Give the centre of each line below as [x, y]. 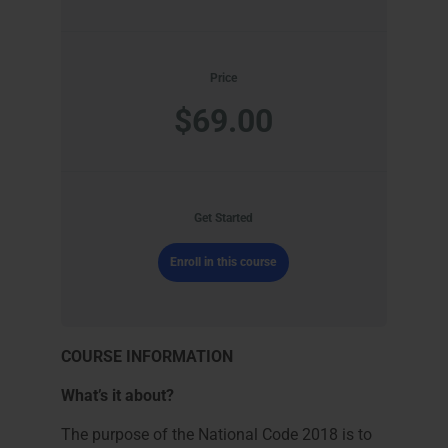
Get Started [224, 218]
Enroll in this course [224, 261]
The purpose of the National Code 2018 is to [216, 434]
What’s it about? [117, 395]
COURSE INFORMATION [146, 356]
